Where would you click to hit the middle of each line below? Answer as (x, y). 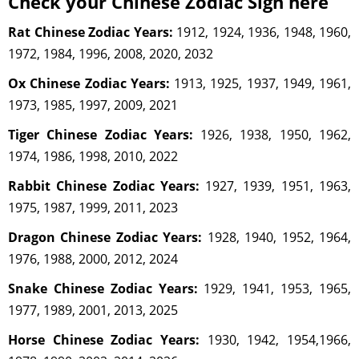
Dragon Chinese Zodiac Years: (105, 237)
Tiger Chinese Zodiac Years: (101, 134)
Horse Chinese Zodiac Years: (104, 339)
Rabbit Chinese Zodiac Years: (104, 186)
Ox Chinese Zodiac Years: (89, 83)
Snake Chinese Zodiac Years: (103, 288)
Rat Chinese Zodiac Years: (91, 32)
